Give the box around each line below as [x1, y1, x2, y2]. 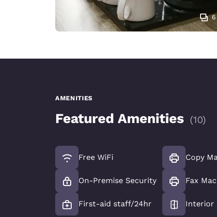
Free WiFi [78, 152, 113, 162]
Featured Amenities [55, 110, 184, 126]
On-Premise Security [78, 175, 156, 185]
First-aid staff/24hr [78, 199, 152, 208]
